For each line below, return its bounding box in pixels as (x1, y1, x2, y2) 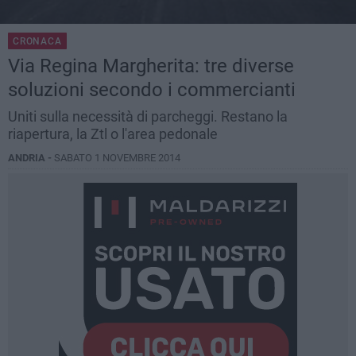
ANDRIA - (8, 152, 54, 164)
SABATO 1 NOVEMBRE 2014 (54, 152, 180, 164)
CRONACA (13, 36, 62, 48)
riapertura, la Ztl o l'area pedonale (8, 126, 218, 143)
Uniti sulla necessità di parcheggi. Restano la (8, 108, 288, 126)
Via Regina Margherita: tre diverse (8, 55, 294, 78)
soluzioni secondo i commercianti (8, 79, 296, 102)
